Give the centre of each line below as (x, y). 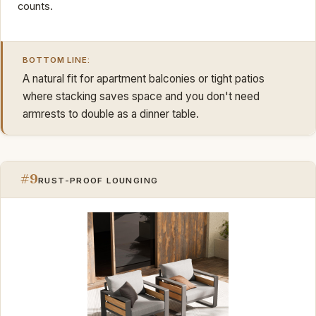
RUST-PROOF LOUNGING (98, 181)
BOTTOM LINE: (57, 60)
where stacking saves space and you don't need (141, 96)
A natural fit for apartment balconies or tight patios (144, 78)
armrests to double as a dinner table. (111, 114)
